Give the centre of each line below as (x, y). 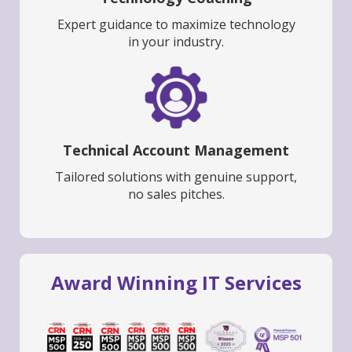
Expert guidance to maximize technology (176, 25)
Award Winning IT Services (176, 283)
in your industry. (176, 42)
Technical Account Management (176, 150)
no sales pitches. (176, 194)
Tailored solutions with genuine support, (176, 177)
